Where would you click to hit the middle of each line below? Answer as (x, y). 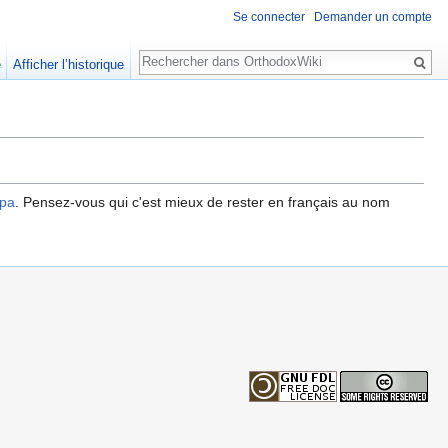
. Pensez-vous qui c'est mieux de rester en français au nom (202, 201)
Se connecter (269, 17)
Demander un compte (373, 17)
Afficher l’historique (69, 64)
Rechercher (193, 51)
